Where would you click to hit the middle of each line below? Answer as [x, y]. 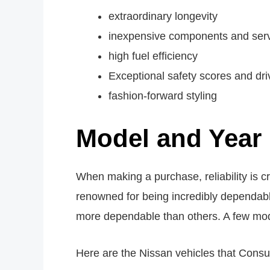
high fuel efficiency [153, 56]
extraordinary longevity [163, 16]
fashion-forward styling [163, 96]
